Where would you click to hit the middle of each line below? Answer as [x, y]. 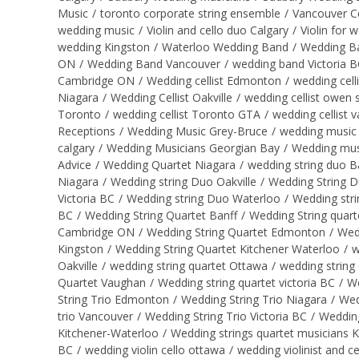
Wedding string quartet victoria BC [246, 282]
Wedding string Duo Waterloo [204, 198]
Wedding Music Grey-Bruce [198, 131]
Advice [75, 164]
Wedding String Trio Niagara [254, 299]
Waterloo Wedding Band [225, 46]
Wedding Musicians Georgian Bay [193, 147]
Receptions [87, 131]
